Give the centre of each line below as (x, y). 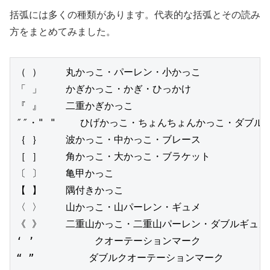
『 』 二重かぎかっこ (75, 106)
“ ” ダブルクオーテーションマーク (120, 258)
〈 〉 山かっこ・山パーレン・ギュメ (108, 207)
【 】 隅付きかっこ (70, 190)
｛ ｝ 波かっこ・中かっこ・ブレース (108, 140)
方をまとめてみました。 (63, 31)
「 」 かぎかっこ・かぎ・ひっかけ (104, 89)
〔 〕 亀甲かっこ (65, 174)
